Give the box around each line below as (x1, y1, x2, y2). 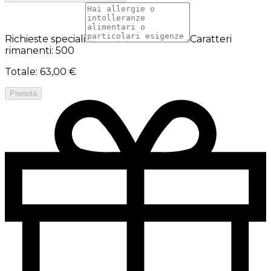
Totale (5, 65, 36, 77)
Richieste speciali (5, 33, 85, 45)
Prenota (10, 88, 37, 98)
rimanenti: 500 (5, 44, 74, 56)
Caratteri (190, 33, 232, 45)
